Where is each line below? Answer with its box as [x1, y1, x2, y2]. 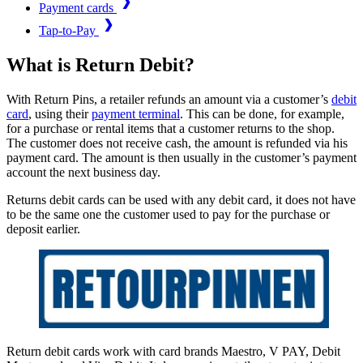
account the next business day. [6, 164, 160, 179]
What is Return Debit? [6, 53, 194, 75]
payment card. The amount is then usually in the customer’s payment [6, 150, 357, 164]
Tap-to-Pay [39, 23, 99, 37]
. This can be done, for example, [180, 106, 344, 121]
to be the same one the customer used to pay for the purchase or [6, 207, 330, 221]
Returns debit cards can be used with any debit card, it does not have [6, 192, 356, 207]
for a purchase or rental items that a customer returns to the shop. [6, 121, 335, 135]
